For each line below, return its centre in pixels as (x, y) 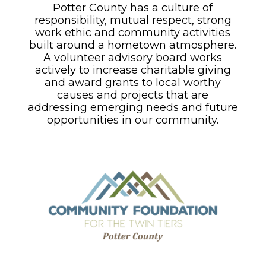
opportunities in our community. (133, 120)
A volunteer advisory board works (133, 58)
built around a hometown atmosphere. (133, 45)
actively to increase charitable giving (133, 70)
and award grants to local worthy (133, 83)
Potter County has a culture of (133, 8)
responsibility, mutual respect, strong (133, 20)
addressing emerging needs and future (133, 108)
